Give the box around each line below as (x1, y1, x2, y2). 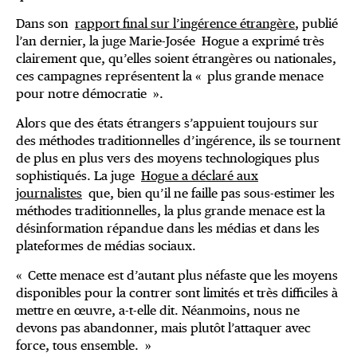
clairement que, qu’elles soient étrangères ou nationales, (16, 51, 336, 67)
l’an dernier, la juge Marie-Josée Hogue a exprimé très (16, 33, 324, 49)
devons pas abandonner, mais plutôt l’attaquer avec (16, 320, 311, 336)
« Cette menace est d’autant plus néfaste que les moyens (16, 268, 338, 284)
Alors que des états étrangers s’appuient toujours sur (16, 116, 319, 131)
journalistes (16, 186, 82, 202)
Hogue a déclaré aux (141, 168, 258, 184)
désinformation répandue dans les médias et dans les (16, 221, 320, 237)
